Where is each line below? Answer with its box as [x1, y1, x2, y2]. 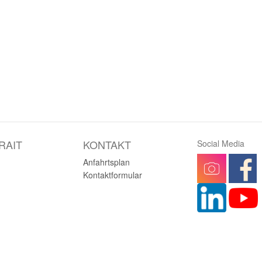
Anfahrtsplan [82, 156, 130, 168]
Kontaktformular [82, 169, 142, 181]
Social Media [196, 137, 244, 149]
